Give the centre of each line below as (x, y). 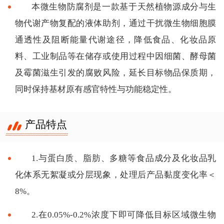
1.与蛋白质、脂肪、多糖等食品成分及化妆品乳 (124, 158)
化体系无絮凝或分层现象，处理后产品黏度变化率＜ (115, 174)
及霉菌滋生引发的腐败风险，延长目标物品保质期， (115, 72)
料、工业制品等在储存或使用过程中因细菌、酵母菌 (115, 56)
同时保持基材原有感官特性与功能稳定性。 (95, 89)
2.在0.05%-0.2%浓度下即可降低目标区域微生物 (124, 214)
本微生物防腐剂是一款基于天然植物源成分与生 (124, 6)
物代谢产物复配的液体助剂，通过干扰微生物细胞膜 (115, 23)
